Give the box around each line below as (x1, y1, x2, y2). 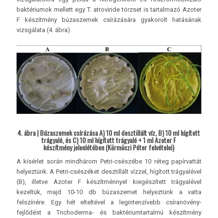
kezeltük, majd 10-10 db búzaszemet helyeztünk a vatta (16, 188, 202, 196)
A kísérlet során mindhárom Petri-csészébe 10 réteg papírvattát (16, 158, 202, 165)
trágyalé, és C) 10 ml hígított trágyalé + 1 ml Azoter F (41, 135, 177, 145)
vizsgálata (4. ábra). (16, 26, 72, 34)
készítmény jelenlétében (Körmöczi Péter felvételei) (43, 142, 175, 153)
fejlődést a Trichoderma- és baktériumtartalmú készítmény (16, 209, 202, 217)
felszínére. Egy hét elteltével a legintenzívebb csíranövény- (16, 199, 202, 206)
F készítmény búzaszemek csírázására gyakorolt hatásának (16, 16, 202, 23)
